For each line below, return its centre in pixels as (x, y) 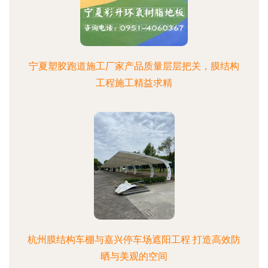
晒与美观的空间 (134, 256)
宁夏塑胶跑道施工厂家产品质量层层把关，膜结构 (134, 66)
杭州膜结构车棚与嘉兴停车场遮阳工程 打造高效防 (134, 240)
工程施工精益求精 (134, 83)
